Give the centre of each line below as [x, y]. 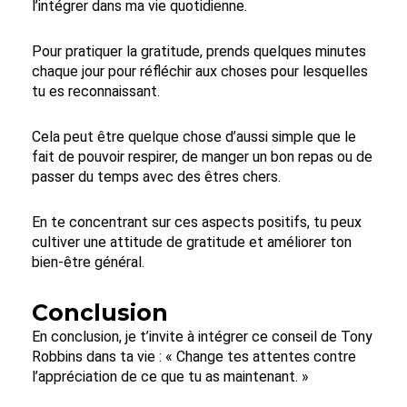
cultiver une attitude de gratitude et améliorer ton [192, 242]
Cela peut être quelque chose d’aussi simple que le [194, 136]
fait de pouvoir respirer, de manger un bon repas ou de [202, 156]
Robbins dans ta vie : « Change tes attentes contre [194, 356]
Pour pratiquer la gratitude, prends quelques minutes [199, 51]
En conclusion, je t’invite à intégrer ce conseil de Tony [202, 336]
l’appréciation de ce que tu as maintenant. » [170, 376]
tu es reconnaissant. [96, 91]
